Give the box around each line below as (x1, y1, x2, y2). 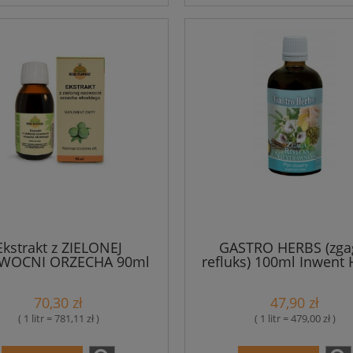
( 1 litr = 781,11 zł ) (17, 311, 99, 326)
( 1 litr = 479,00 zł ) (254, 311, 336, 326)
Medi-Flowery (13, 266, 103, 285)
